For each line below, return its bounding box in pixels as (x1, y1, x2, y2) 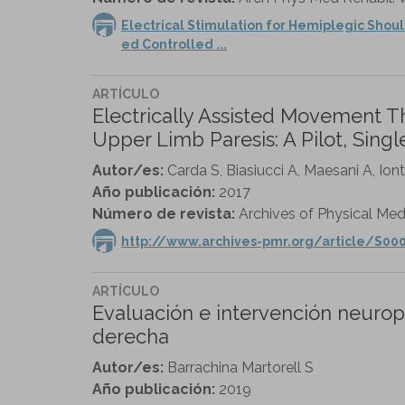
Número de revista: (92, 204, 239, 222)
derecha (92, 324, 169, 348)
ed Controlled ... (121, 36, 227, 52)
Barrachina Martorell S (167, 358, 314, 376)
